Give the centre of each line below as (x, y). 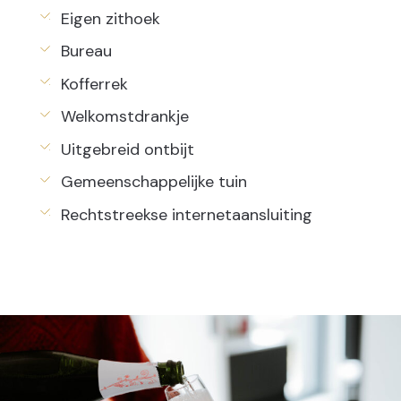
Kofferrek (94, 84)
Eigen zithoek (110, 18)
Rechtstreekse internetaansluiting (186, 214)
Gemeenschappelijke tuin (154, 182)
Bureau (86, 51)
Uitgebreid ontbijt (127, 149)
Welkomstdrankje (124, 116)
